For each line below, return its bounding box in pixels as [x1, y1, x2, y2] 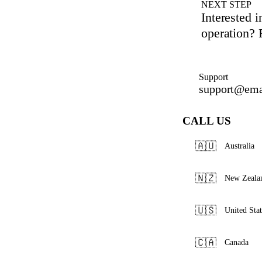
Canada [225, 237, 249, 247]
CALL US [182, 115, 231, 127]
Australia [225, 141, 254, 150]
